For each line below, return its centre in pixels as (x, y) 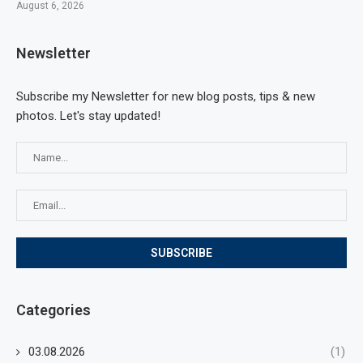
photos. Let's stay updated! (88, 115)
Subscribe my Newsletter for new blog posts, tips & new (166, 96)
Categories (53, 310)
